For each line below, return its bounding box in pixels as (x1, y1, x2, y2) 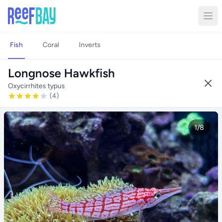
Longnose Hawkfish (8, 66, 115, 80)
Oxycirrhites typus (8, 82, 65, 90)
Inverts (79, 41, 101, 49)
